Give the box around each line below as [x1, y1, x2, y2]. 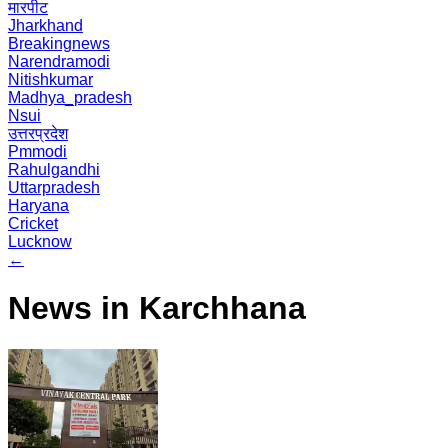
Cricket [8, 215, 58, 232]
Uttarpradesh [8, 179, 100, 196]
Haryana [8, 197, 69, 214]
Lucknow [8, 233, 72, 250]
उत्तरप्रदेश [8, 125, 68, 142]
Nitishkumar [8, 71, 93, 88]
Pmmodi [8, 143, 67, 160]
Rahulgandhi [8, 161, 100, 178]
